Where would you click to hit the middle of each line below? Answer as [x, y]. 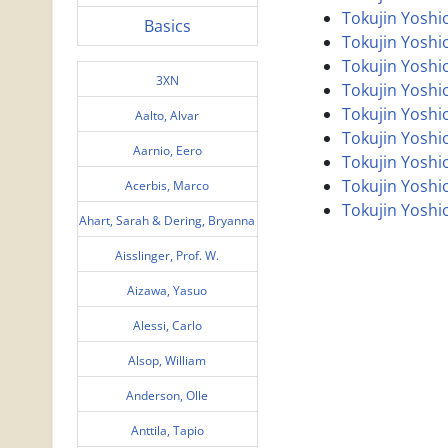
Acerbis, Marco [167, 185]
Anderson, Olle [167, 395]
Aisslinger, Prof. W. [167, 255]
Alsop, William [167, 360]
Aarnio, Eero [167, 150]
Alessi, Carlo [167, 325]
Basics [167, 26]
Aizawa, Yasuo [167, 290]
